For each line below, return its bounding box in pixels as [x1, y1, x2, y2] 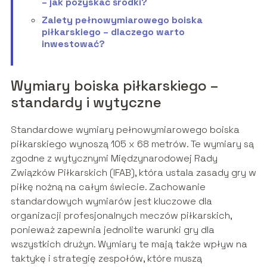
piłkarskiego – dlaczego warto [41, 26, 185, 39]
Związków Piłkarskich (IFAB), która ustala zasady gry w [10, 166, 256, 179]
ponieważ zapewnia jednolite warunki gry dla [10, 223, 215, 237]
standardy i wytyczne [10, 93, 162, 112]
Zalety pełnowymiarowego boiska [41, 14, 203, 27]
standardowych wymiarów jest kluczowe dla [10, 195, 212, 208]
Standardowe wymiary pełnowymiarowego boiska [10, 123, 240, 136]
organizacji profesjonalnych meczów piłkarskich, [10, 209, 232, 222]
